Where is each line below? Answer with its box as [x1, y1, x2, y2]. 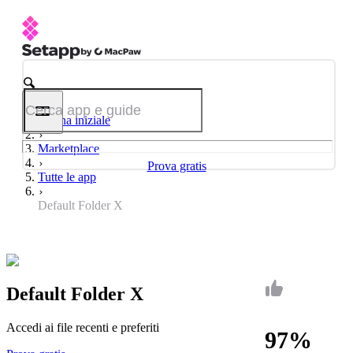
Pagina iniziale [38, 113, 110, 127]
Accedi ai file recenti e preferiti [6, 320, 159, 334]
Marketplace [38, 142, 99, 155]
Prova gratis [147, 159, 206, 173]
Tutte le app [38, 170, 96, 184]
